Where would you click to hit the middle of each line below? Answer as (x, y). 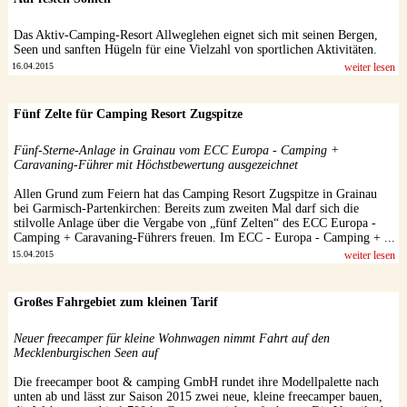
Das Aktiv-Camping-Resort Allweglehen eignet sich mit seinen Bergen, (195, 35)
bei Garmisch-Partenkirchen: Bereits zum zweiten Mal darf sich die (186, 208)
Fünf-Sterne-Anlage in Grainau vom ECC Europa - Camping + (176, 150)
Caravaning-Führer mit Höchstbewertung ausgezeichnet (155, 165)
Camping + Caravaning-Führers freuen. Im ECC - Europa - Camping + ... (204, 238)
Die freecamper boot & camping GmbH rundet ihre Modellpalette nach (196, 382)
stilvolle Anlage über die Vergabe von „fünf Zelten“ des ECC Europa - (194, 223)
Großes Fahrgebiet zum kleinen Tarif (115, 302)
